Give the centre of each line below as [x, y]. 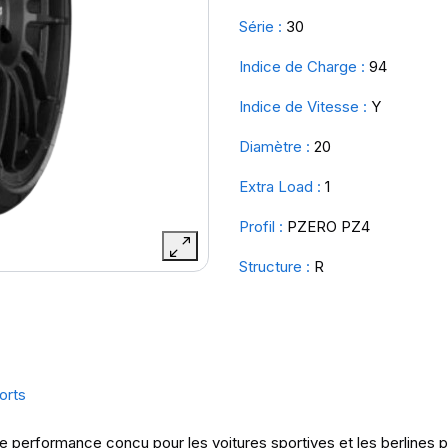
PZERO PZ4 [328, 226]
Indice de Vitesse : [303, 106]
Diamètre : [274, 146]
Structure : [274, 266]
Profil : [261, 226]
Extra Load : [280, 186]
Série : [260, 26]
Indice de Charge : [302, 66]
